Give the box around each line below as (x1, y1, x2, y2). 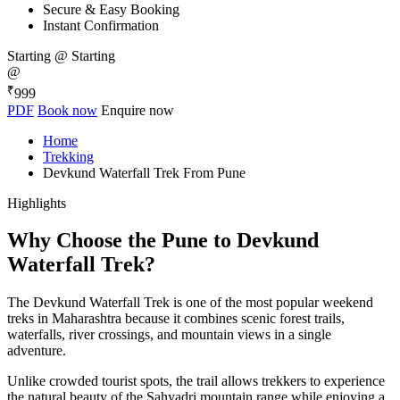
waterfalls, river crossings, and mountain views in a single (7, 327, 331, 343)
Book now (37, 102, 97, 118)
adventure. (7, 343, 66, 359)
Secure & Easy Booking (43, 2, 179, 18)
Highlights (7, 195, 66, 211)
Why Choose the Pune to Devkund (7, 229, 319, 253)
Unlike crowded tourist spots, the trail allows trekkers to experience (7, 373, 385, 389)
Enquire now (101, 102, 174, 118)
